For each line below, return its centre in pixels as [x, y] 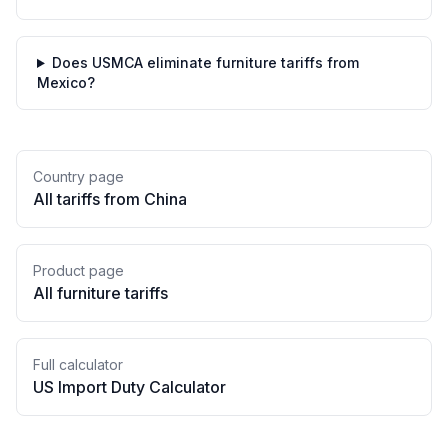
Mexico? [66, 82]
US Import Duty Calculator [129, 387]
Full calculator [78, 364]
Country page [78, 176]
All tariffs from [88, 199]
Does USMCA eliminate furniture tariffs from [205, 62]
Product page [78, 270]
